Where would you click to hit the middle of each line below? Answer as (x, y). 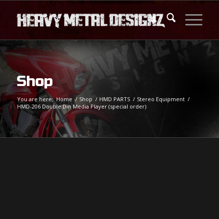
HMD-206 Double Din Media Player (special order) (81, 106)
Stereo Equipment (161, 99)
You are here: (35, 99)
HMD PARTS (114, 99)
